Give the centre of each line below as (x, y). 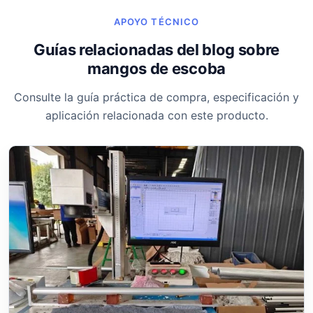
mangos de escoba (156, 68)
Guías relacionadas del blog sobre (156, 49)
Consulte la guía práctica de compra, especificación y (156, 97)
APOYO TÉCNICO (156, 21)
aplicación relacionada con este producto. (156, 115)
